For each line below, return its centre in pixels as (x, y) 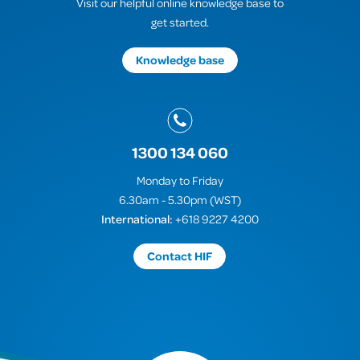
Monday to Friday (180, 180)
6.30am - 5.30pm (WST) (180, 199)
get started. (180, 22)
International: (137, 218)
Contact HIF (180, 256)
